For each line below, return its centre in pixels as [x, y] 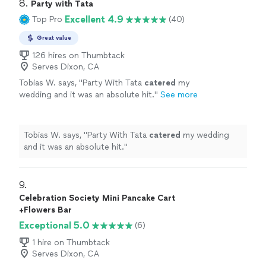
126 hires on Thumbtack [78, 55]
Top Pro [47, 20]
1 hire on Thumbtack [71, 242]
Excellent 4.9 [94, 19]
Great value [54, 37]
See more [179, 94]
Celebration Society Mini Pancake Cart [97, 198]
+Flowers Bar [45, 210]
